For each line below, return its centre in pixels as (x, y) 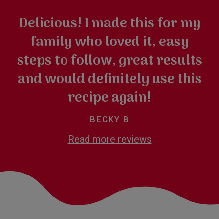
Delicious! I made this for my (109, 24)
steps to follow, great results (109, 61)
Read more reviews (109, 139)
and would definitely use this (109, 79)
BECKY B (109, 119)
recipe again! (109, 98)
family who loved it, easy (109, 42)
